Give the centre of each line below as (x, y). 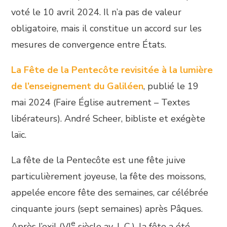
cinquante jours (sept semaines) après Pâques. (107, 209)
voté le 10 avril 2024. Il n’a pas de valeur (97, 12)
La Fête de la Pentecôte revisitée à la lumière (112, 70)
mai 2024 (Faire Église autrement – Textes (101, 102)
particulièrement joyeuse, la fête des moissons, (109, 176)
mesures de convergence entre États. (89, 45)
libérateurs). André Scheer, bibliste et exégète (108, 119)
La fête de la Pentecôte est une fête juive (99, 160)
